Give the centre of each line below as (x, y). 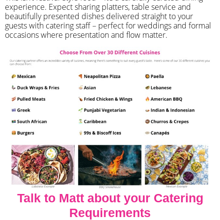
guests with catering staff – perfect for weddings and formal (108, 25)
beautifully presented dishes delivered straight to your (99, 16)
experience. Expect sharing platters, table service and (98, 7)
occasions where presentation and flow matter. (86, 35)
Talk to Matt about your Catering (110, 198)
